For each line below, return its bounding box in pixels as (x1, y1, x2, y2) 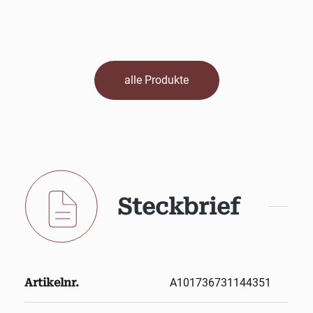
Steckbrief (117, 193, 240, 220)
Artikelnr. (24, 276, 79, 290)
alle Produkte (124, 73, 189, 87)
